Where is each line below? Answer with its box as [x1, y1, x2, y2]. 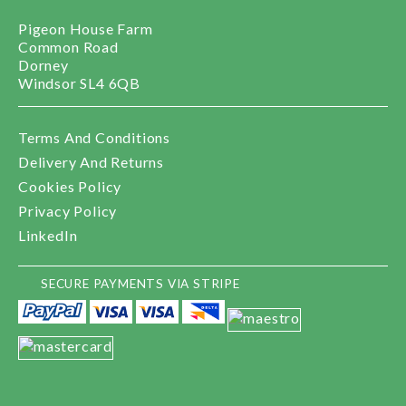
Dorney [18, 55, 69, 73]
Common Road [18, 37, 119, 55]
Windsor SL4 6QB [18, 73, 140, 92]
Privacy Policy [18, 201, 118, 219]
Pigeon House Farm [18, 19, 153, 37]
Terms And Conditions [18, 128, 170, 146]
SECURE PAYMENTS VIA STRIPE [41, 275, 240, 291]
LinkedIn [18, 226, 78, 244]
